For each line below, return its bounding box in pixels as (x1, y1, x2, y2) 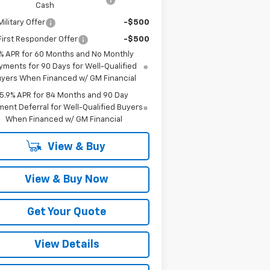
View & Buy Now (25, 174, 109, 185)
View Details (34, 239, 99, 250)
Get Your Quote (27, 206, 107, 218)
